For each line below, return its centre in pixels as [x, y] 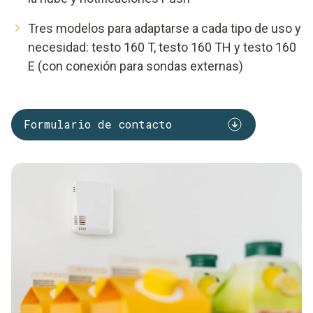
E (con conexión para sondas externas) [136, 66]
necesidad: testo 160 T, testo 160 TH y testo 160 [162, 47]
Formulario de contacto [98, 124]
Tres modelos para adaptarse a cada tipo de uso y [165, 28]
